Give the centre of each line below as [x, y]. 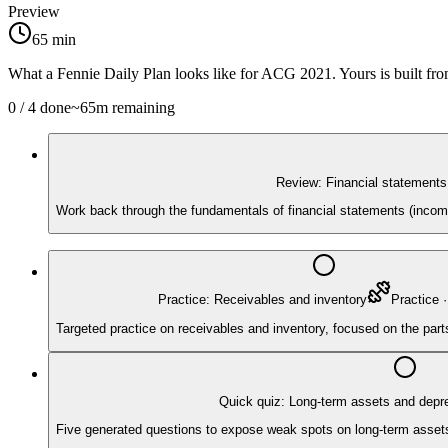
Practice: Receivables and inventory [262, 300]
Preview [34, 11]
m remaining [135, 107]
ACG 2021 [296, 73]
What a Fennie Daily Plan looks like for [134, 73]
